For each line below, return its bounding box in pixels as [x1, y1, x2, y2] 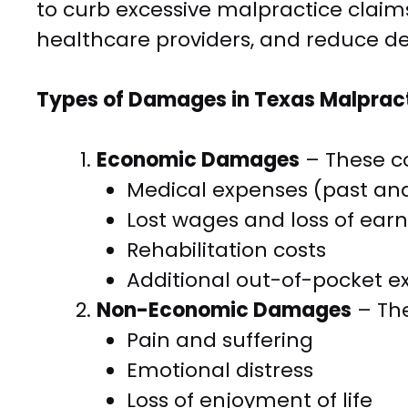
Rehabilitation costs [127, 236, 326, 265]
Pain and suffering [127, 326, 313, 355]
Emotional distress [127, 356, 313, 385]
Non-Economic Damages [97, 296, 352, 325]
